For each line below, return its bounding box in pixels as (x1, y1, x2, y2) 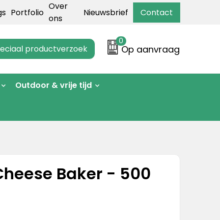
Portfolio (11, 6, 44, 18)
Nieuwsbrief (83, 6, 128, 18)
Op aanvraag (121, 43, 180, 55)
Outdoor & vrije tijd (15, 80, 92, 91)
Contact (140, 6, 173, 18)
